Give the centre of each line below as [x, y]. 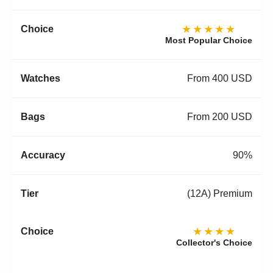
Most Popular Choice [209, 41]
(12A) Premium [220, 194]
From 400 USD [220, 79]
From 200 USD [220, 117]
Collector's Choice [214, 243]
